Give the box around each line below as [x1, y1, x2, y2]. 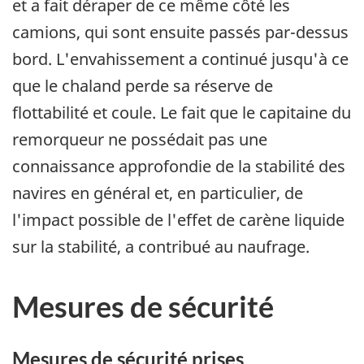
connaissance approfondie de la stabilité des [12, 155, 345, 178]
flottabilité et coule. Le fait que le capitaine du [12, 102, 351, 124]
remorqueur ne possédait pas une [12, 128, 267, 151]
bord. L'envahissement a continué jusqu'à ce [12, 48, 349, 71]
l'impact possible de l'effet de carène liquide [12, 209, 344, 232]
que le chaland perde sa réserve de [12, 75, 273, 97]
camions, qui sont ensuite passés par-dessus [12, 21, 349, 44]
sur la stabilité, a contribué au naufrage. [12, 236, 310, 258]
